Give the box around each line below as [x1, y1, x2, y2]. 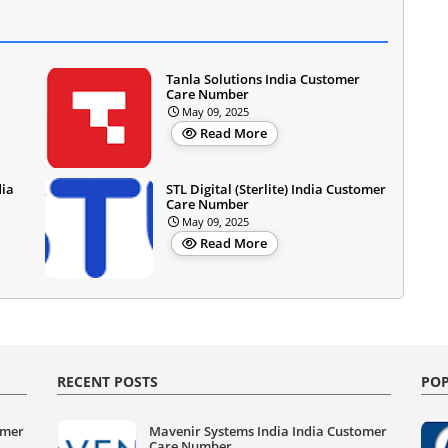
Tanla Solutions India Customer [166, 69, 360, 88]
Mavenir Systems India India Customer [149, 421, 388, 440]
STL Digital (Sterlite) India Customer [166, 179, 386, 198]
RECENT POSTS [57, 371, 159, 391]
